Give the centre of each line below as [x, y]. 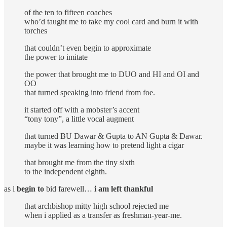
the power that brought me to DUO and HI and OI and [112, 74]
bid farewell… [69, 188]
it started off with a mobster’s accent [82, 109]
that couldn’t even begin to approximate [88, 48]
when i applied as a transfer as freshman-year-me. [103, 215]
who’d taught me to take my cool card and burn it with [111, 21]
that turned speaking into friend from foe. [90, 92]
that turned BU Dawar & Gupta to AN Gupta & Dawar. [113, 136]
